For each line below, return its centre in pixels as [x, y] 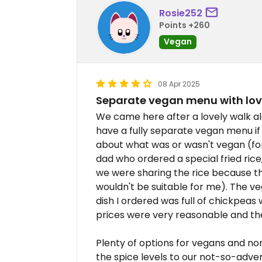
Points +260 [185, 25]
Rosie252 [181, 13]
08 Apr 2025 [179, 84]
